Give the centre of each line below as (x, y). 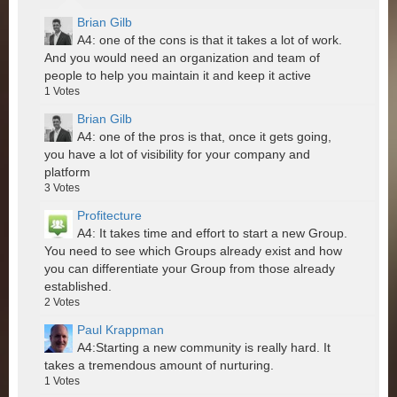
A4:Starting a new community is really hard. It (204, 348)
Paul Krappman (121, 330)
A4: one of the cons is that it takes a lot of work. (210, 40)
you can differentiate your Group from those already (190, 269)
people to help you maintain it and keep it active (178, 76)
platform (67, 172)
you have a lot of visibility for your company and (177, 155)
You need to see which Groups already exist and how (193, 251)
